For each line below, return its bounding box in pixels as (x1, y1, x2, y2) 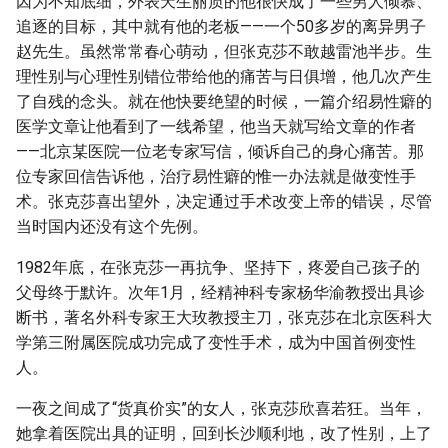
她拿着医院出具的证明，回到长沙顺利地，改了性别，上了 (16, 424, 432, 443)
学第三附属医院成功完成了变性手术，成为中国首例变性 (16, 333, 416, 352)
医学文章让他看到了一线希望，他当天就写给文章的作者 (16, 117, 416, 136)
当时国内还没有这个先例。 (16, 217, 208, 236)
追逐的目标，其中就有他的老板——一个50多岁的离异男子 (16, 17, 426, 36)
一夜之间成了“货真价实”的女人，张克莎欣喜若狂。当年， (16, 399, 427, 418)
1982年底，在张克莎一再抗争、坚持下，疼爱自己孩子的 (16, 258, 420, 277)
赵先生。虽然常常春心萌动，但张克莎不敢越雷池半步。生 (16, 42, 432, 61)
